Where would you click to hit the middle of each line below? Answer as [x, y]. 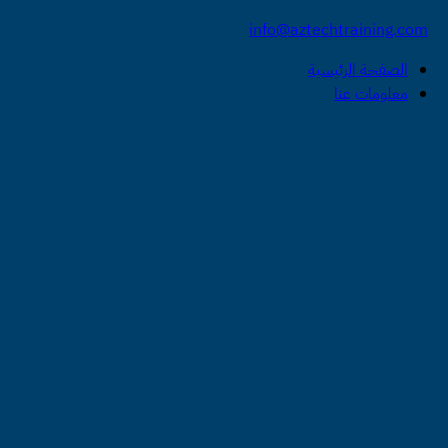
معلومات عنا [371, 94]
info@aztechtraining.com [338, 30]
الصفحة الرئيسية [358, 70]
